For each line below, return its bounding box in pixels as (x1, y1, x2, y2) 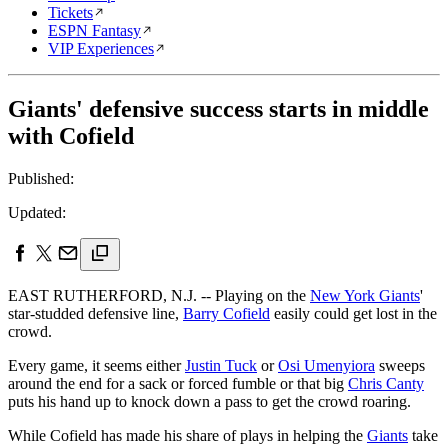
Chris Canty (348, 374, 424, 392)
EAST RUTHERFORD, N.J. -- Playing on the (8, 286, 310, 304)
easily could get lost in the (270, 304, 437, 322)
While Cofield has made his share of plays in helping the (8, 426, 367, 444)
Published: (8, 169, 74, 187)
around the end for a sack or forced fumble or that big (8, 374, 348, 392)
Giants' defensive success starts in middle (8, 95, 429, 122)
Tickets (48, 4, 93, 21)
